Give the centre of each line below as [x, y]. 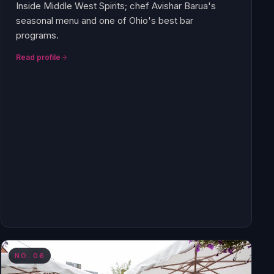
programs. [38, 35]
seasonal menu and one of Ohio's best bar [105, 20]
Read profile [39, 57]
